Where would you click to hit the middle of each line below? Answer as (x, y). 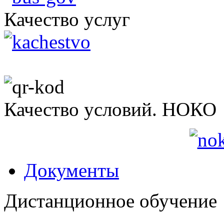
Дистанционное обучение (110, 200)
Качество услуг (67, 19)
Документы (71, 170)
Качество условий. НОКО (110, 109)
